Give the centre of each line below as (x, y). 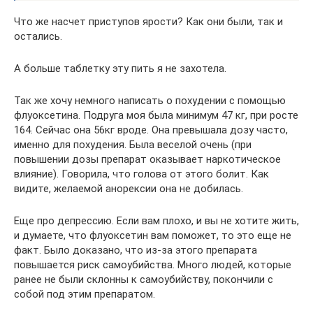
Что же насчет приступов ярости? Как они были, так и (148, 22)
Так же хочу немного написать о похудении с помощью (150, 101)
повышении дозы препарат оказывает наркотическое (147, 159)
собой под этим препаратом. (85, 294)
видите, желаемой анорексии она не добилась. (129, 189)
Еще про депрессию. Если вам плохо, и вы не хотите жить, (156, 221)
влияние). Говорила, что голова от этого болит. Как (141, 174)
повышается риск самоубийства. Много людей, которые (153, 265)
